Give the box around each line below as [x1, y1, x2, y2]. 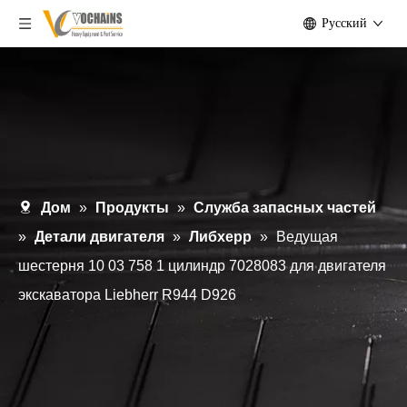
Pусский [322, 16, 367, 30]
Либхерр [189, 229, 252, 244]
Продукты [95, 200, 169, 215]
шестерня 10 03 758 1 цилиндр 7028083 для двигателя [18, 258, 386, 273]
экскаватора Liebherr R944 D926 [18, 287, 236, 303]
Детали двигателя [35, 229, 164, 244]
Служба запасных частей [194, 200, 376, 215]
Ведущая [276, 229, 338, 244]
